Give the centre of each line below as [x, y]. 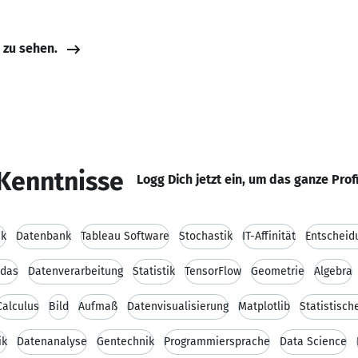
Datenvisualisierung [178, 306]
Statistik [154, 271]
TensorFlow [213, 271]
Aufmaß [98, 306]
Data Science [313, 342]
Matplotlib [264, 306]
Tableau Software [125, 236]
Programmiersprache [217, 342]
